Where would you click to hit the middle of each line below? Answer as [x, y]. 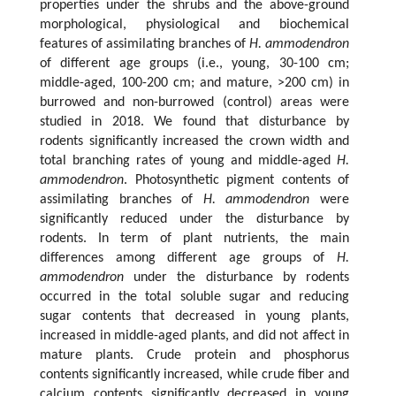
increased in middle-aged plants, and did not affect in [194, 336]
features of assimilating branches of [145, 45]
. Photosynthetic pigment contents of [236, 181]
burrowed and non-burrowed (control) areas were [194, 103]
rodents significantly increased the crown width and [194, 142]
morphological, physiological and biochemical [194, 25]
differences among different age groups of [188, 259]
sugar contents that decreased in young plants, [194, 317]
